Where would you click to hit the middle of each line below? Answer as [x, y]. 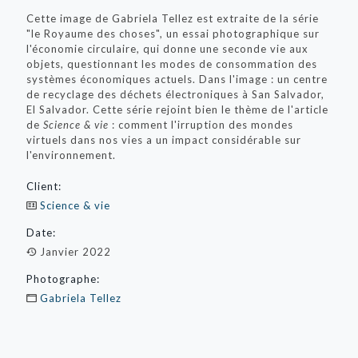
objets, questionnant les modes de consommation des [172, 64]
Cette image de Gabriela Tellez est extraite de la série [173, 18]
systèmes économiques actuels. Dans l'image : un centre [177, 79]
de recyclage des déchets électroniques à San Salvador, [175, 94]
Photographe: [63, 278]
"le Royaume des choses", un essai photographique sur [173, 33]
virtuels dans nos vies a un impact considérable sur [164, 139]
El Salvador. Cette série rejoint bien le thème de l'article [177, 109]
